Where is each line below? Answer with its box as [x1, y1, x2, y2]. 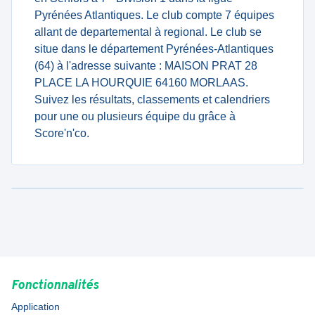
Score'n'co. [34, 127, 89, 139]
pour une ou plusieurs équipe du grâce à [34, 110, 236, 122]
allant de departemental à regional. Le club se [34, 26, 262, 38]
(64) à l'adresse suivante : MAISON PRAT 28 [34, 60, 257, 72]
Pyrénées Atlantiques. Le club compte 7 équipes [34, 9, 274, 21]
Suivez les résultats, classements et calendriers [34, 94, 270, 105]
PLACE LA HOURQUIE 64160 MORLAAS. [34, 77, 248, 89]
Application [11, 301, 60, 312]
